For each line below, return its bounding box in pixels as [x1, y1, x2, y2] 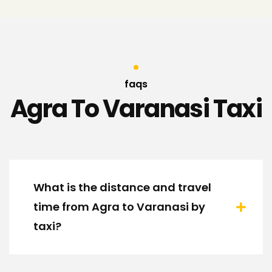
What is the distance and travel [33, 179, 211, 195]
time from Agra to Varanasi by [33, 199, 205, 214]
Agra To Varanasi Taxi [10, 91, 262, 126]
